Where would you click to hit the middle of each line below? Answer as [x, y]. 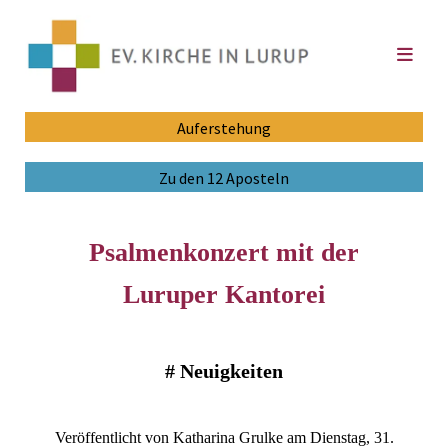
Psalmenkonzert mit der [224, 252]
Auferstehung [224, 127]
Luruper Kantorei [224, 294]
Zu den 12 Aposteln [224, 177]
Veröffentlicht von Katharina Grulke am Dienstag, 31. [224, 437]
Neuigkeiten [231, 370]
